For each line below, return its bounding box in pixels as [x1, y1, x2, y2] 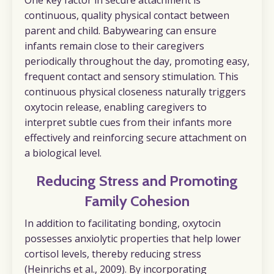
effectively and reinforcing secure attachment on [24, 130, 246, 144]
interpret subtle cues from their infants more [24, 115, 232, 129]
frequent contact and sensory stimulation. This [24, 69, 239, 83]
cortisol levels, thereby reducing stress [24, 246, 201, 261]
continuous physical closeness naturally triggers [24, 84, 246, 98]
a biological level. [24, 146, 102, 160]
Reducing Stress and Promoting [36, 171, 238, 190]
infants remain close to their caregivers [24, 39, 204, 53]
